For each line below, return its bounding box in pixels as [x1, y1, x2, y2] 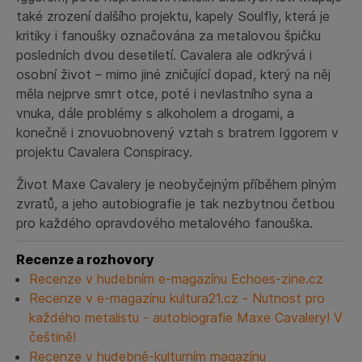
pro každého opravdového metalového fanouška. [16, 214, 313, 231]
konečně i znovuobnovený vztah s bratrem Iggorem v [16, 124, 339, 141]
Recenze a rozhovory [16, 250, 154, 267]
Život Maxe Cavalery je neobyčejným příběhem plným [16, 175, 336, 192]
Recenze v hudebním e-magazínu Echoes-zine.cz [29, 270, 323, 287]
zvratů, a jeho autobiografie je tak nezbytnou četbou [16, 195, 335, 212]
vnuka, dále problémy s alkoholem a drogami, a [16, 104, 294, 121]
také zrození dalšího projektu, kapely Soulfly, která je [16, 7, 330, 24]
